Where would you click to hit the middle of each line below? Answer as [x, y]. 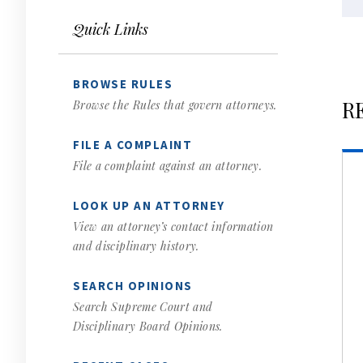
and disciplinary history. [136, 246]
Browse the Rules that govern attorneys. [175, 105]
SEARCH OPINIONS [133, 286]
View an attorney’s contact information [173, 226]
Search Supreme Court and [143, 307]
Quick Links [111, 29]
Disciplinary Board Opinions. [148, 326]
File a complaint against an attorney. [167, 166]
